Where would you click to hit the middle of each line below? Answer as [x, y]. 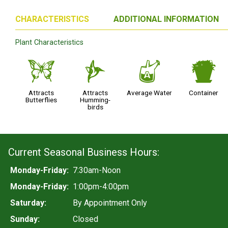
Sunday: [25, 219]
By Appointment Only [110, 203]
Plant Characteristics [49, 42]
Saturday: [28, 203]
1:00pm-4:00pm [101, 187]
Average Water [150, 92]
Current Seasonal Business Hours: [84, 152]
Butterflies [41, 99]
